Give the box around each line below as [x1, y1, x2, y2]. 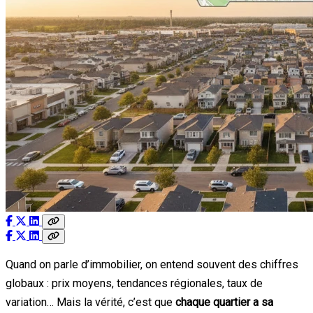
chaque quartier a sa [175, 295, 273, 309]
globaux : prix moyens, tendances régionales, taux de [6, 276, 263, 290]
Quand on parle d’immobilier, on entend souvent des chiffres [6, 257, 298, 271]
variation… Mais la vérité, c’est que [6, 295, 175, 309]
